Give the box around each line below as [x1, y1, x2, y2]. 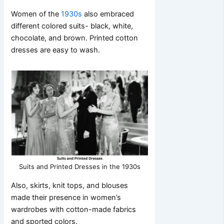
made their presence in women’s [11, 193, 121, 202]
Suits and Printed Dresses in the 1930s [18, 162, 140, 171]
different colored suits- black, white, [11, 21, 133, 31]
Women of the [11, 9, 61, 19]
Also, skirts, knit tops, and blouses [11, 181, 128, 190]
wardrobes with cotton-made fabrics [11, 205, 136, 214]
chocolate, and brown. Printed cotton [11, 33, 138, 43]
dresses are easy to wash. [11, 45, 100, 55]
